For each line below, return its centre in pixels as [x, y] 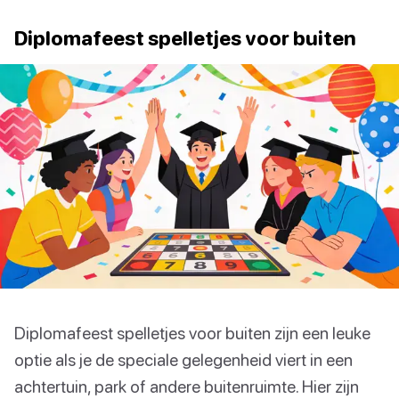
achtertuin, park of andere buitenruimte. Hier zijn [187, 387]
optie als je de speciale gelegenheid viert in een [183, 360]
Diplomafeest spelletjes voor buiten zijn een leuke [192, 333]
